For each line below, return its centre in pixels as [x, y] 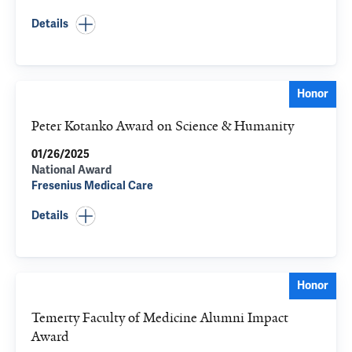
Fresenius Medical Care [92, 186]
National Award [71, 170]
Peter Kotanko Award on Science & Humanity [163, 126]
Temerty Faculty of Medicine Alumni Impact [160, 317]
